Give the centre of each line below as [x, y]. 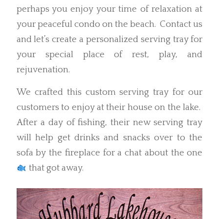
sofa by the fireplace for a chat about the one [109, 153]
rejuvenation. [43, 69]
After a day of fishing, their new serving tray [109, 123]
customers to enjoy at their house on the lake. [109, 108]
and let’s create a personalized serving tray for [109, 39]
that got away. [55, 168]
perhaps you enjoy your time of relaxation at [109, 9]
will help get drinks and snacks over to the [109, 138]
